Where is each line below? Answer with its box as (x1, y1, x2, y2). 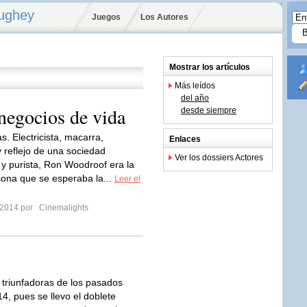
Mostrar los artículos (169, 62, 250, 72)
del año (181, 93, 209, 103)
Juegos (92, 12, 121, 22)
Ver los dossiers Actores (175, 153, 263, 162)
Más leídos (175, 81, 215, 90)
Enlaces (169, 134, 201, 144)
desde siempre (181, 106, 236, 115)
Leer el (114, 174, 140, 184)
